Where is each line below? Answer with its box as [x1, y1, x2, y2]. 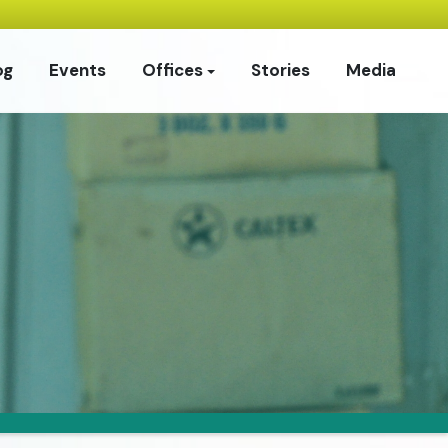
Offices [141, 59, 203, 82]
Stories [250, 59, 310, 82]
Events [48, 59, 106, 82]
